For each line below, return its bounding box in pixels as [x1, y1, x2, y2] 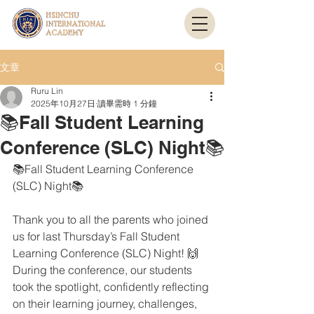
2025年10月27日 [31, 98, 95, 109]
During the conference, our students [13, 263, 195, 277]
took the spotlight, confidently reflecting [13, 280, 212, 294]
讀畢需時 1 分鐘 [97, 98, 157, 109]
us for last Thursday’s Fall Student [13, 229, 182, 243]
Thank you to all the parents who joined [13, 212, 211, 226]
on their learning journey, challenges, [13, 296, 200, 310]
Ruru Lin [31, 86, 63, 96]
